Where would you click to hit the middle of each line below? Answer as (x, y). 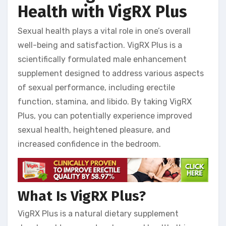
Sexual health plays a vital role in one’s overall (104, 31)
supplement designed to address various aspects (111, 73)
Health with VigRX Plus (102, 12)
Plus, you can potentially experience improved (105, 116)
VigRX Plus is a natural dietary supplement (98, 214)
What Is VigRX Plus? (82, 196)
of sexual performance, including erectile (96, 87)
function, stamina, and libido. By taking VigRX (105, 101)
